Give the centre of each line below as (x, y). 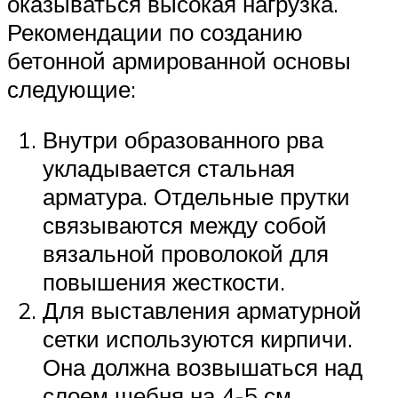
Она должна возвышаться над (203, 367)
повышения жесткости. (164, 282)
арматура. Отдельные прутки (196, 197)
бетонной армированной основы (179, 60)
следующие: (72, 88)
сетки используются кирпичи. (198, 339)
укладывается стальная (169, 168)
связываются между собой (185, 225)
